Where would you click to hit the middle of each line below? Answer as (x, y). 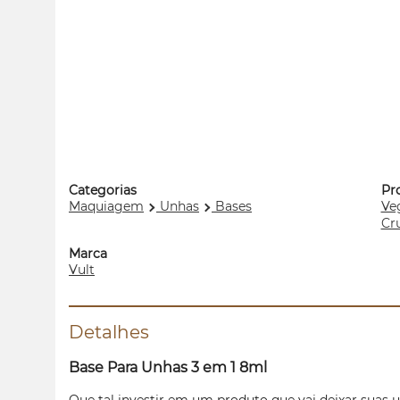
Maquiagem (106, 206)
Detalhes (109, 332)
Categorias (103, 190)
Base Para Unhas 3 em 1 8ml (168, 367)
